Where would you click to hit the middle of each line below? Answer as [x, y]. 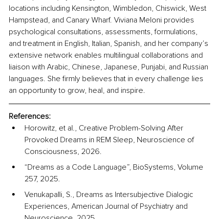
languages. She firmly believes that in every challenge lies [107, 79]
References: [30, 117]
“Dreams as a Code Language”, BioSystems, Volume [115, 167]
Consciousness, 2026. [63, 152]
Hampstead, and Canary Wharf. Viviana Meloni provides [102, 20]
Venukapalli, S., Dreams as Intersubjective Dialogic [110, 195]
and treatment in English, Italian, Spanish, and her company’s [109, 44]
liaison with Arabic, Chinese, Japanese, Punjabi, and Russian [109, 67]
